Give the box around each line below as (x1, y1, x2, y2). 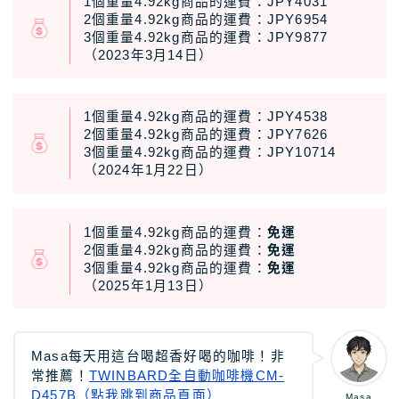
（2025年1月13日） (83, 278, 214, 293)
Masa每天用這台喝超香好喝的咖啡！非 (31, 349, 285, 364)
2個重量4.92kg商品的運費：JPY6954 (83, 12, 329, 27)
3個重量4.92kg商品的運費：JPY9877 (83, 29, 329, 45)
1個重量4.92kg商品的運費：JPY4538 (83, 110, 329, 125)
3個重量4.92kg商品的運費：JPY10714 (83, 145, 337, 160)
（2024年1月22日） (83, 163, 214, 178)
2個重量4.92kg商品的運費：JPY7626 (83, 127, 329, 142)
